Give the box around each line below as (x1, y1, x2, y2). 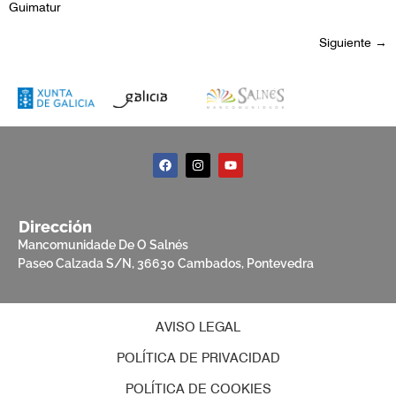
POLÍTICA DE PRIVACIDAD (116, 350, 280, 367)
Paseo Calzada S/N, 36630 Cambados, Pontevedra (18, 256, 314, 271)
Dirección (19, 217, 92, 237)
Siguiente (319, 34, 375, 49)
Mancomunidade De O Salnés (18, 238, 188, 253)
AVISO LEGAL (156, 319, 240, 336)
